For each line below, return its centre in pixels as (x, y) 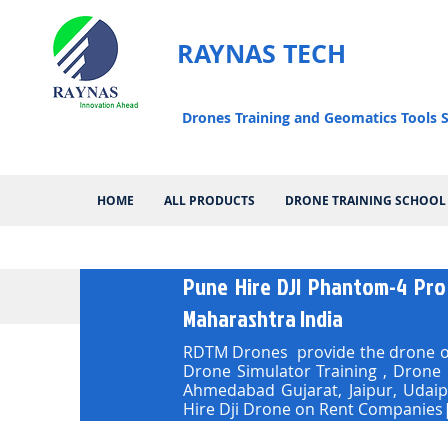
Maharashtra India (263, 318)
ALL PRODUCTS (209, 200)
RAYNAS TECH (261, 53)
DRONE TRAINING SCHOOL (365, 200)
